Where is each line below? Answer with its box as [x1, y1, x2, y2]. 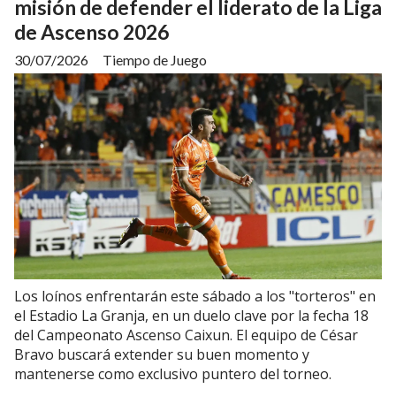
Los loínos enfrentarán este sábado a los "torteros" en [14, 286, 376, 307]
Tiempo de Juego [103, 50, 207, 68]
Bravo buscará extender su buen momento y [14, 345, 309, 365]
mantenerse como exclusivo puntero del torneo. [14, 364, 331, 385]
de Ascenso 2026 [14, 19, 169, 44]
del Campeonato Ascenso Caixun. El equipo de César [14, 325, 358, 346]
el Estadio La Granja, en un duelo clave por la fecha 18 [14, 306, 369, 326]
